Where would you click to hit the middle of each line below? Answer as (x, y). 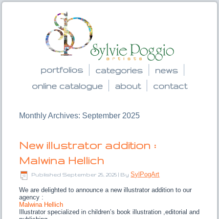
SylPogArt (145, 175)
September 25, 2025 (90, 175)
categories (119, 70)
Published (46, 175)
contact (170, 86)
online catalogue (67, 86)
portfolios (62, 70)
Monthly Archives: (51, 116)
